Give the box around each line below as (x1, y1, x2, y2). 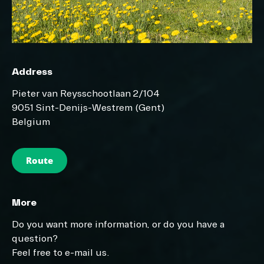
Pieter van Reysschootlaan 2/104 (12, 88, 160, 100)
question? (12, 232, 58, 245)
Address (12, 66, 52, 78)
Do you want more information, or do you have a (12, 218, 225, 230)
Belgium (12, 116, 50, 128)
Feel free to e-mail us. (12, 246, 110, 259)
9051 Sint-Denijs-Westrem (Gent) (12, 102, 164, 114)
